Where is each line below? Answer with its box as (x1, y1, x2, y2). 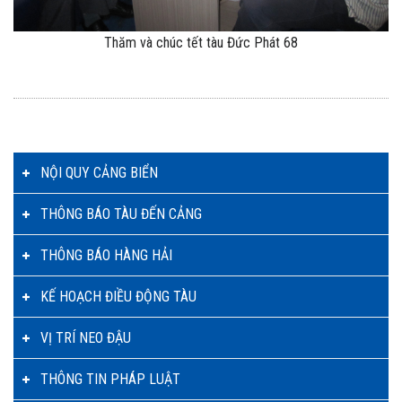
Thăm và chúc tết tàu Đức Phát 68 (104, 33, 298, 51)
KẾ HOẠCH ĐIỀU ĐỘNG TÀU (40, 287, 197, 305)
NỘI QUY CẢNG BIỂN (40, 163, 158, 181)
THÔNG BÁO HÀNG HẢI (40, 246, 172, 264)
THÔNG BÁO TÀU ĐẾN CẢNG (40, 205, 202, 223)
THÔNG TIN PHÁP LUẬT (40, 370, 180, 388)
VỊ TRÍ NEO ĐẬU (40, 328, 131, 346)
